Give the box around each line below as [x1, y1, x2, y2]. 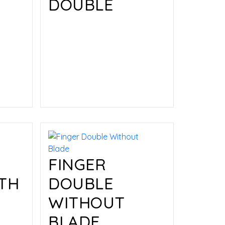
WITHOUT [48, 192, 125, 213]
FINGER [48, 154, 106, 175]
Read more [63, 75, 103, 85]
